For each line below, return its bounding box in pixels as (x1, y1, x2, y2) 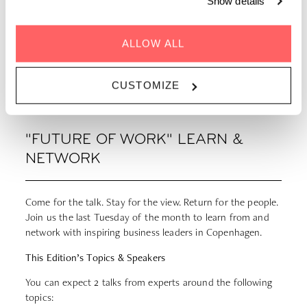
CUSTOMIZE (111, 79, 180, 91)
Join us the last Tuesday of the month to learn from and (25, 210, 269, 224)
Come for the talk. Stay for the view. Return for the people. (25, 195, 279, 209)
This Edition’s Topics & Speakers (25, 250, 166, 265)
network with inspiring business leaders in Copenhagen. (25, 225, 262, 239)
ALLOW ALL (121, 37, 186, 49)
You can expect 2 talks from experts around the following (25, 275, 272, 289)
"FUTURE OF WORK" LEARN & (25, 132, 243, 149)
